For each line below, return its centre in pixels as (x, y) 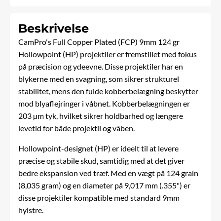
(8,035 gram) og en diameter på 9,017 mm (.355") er (105, 185)
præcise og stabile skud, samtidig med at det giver (102, 161)
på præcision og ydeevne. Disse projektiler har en (101, 67)
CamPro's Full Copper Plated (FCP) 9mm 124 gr (99, 42)
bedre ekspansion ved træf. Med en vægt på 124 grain (109, 173)
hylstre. (31, 210)
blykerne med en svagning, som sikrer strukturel (99, 79)
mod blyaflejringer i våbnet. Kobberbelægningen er (104, 104)
